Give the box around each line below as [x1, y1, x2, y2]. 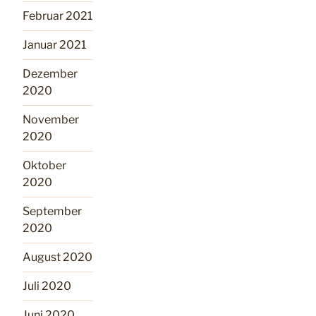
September [23, 204, 82, 218]
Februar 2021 [23, 8, 92, 23]
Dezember [23, 66, 78, 80]
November [23, 112, 79, 126]
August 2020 [23, 250, 92, 264]
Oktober [23, 158, 66, 172]
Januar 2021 [23, 37, 86, 51]
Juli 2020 [23, 279, 71, 293]
